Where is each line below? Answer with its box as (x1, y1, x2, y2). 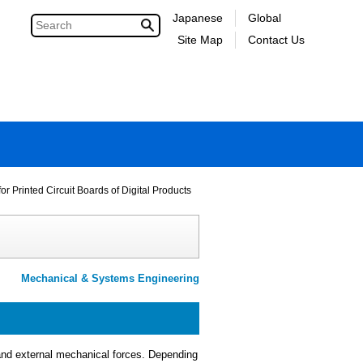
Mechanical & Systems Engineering (21, 272, 199, 285)
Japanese (173, 11, 223, 24)
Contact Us (248, 33, 305, 46)
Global (248, 11, 281, 24)
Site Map (177, 33, 223, 46)
